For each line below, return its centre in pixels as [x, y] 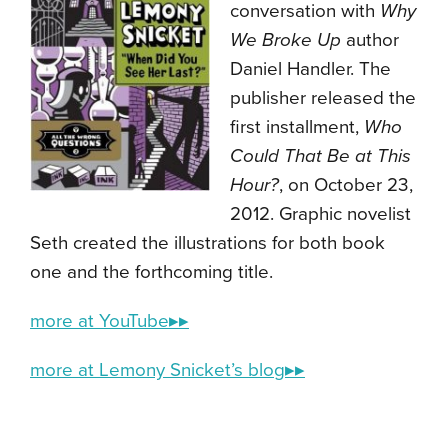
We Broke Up [285, 40]
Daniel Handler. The [310, 69]
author [370, 40]
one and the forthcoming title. [151, 272]
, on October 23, [346, 185]
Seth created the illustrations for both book [207, 243]
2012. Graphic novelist [320, 214]
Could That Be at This [320, 156]
